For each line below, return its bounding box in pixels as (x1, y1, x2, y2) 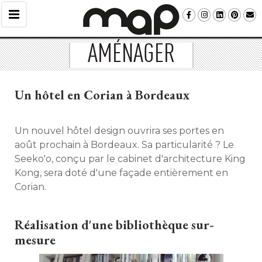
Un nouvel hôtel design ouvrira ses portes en (15, 125, 224, 136)
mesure (15, 232, 56, 249)
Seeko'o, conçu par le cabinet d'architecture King (15, 153, 246, 164)
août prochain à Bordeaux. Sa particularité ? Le (15, 139, 234, 150)
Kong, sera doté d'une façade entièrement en (15, 167, 228, 178)
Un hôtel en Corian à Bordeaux (15, 87, 189, 104)
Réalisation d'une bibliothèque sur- (15, 216, 214, 233)
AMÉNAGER (87, 42, 175, 68)
